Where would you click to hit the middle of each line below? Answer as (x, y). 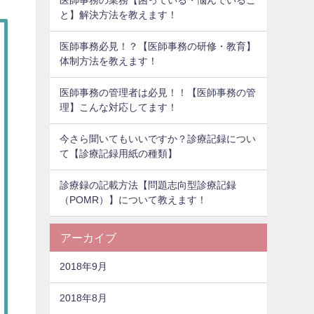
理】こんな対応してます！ (119, 108)
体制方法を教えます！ (109, 61)
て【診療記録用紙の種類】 (119, 154)
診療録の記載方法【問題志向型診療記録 (148, 185)
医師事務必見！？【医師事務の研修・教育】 (158, 47)
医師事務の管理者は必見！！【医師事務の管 (158, 93)
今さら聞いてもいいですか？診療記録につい (158, 139)
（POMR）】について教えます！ (134, 200)
